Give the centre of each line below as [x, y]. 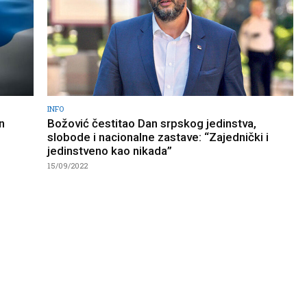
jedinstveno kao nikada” [110, 150]
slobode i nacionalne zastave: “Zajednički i [158, 137]
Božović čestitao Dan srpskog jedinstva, [152, 123]
